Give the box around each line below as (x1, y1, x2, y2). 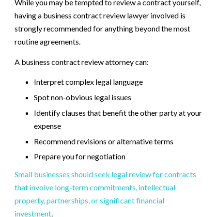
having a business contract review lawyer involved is (15, 11, 186, 20)
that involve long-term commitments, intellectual (15, 182, 175, 192)
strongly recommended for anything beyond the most (15, 24, 190, 33)
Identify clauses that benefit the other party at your (34, 108, 202, 117)
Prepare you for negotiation (34, 152, 125, 161)
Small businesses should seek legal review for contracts (15, 169, 196, 179)
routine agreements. (15, 37, 80, 46)
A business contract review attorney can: (15, 57, 149, 66)
